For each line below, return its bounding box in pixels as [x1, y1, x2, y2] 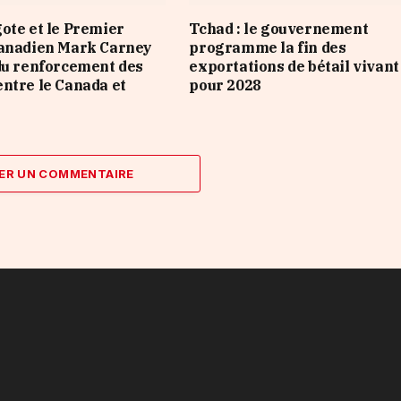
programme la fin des [189, 38, 346, 56]
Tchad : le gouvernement [189, 19, 369, 38]
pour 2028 [189, 75, 261, 94]
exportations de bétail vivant [189, 56, 399, 75]
